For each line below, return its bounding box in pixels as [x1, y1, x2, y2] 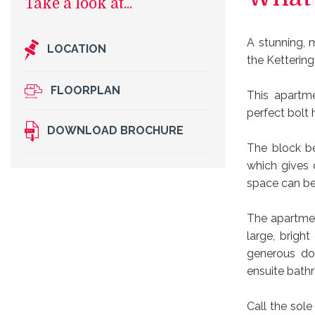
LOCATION [39, 35, 106, 49]
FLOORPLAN [42, 76, 120, 90]
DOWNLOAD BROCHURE [39, 117, 184, 131]
